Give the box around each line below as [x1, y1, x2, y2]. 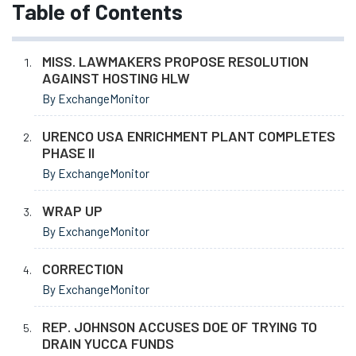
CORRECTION [42, 260, 123, 278]
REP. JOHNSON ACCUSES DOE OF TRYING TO [42, 318, 317, 336]
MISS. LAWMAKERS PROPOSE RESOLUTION [42, 52, 308, 71]
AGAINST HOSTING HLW [42, 69, 190, 87]
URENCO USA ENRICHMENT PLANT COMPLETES [42, 127, 335, 145]
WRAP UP [42, 202, 103, 220]
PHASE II [42, 144, 95, 162]
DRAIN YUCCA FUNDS [42, 335, 174, 353]
